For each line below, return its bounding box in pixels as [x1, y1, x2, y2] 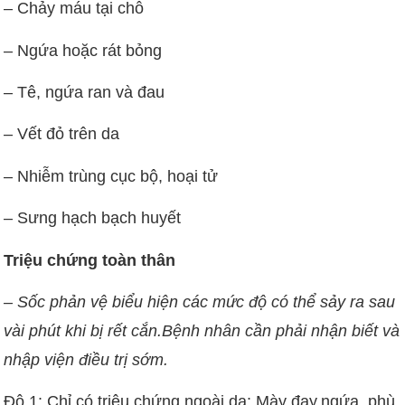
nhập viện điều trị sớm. [4, 350, 169, 369]
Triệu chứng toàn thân [4, 250, 176, 269]
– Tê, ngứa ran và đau [4, 83, 165, 102]
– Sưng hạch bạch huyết [4, 209, 182, 228]
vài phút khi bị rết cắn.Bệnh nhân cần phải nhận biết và [4, 321, 400, 340]
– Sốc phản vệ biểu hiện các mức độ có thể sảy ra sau [4, 292, 396, 311]
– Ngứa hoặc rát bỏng [4, 41, 163, 60]
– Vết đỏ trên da [4, 125, 120, 144]
